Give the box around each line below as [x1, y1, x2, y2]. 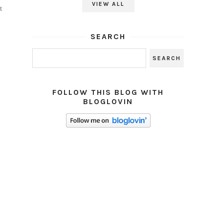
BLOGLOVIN [83, 97, 133, 106]
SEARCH [90, 32, 126, 41]
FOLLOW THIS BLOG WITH [52, 88, 164, 97]
